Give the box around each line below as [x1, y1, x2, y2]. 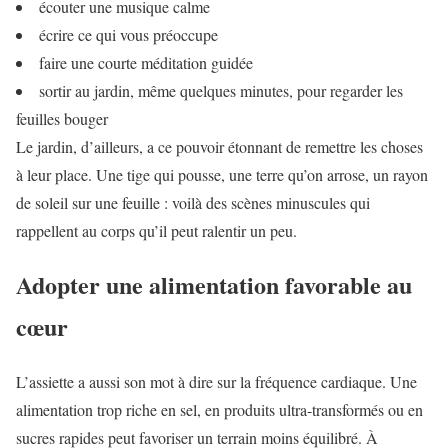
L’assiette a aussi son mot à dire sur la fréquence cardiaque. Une [16, 371, 417, 393]
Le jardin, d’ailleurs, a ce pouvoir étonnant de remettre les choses [16, 135, 423, 157]
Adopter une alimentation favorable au [16, 267, 412, 303]
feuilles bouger [16, 107, 108, 129]
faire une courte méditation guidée [39, 51, 253, 73]
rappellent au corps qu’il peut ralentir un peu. [16, 219, 297, 241]
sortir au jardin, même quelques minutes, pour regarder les [39, 79, 403, 101]
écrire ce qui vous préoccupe [39, 23, 218, 45]
